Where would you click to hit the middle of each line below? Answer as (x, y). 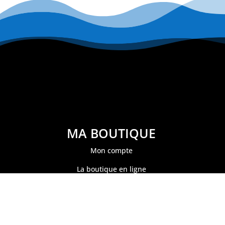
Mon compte (111, 151)
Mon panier (111, 188)
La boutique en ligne (111, 169)
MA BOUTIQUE (111, 133)
